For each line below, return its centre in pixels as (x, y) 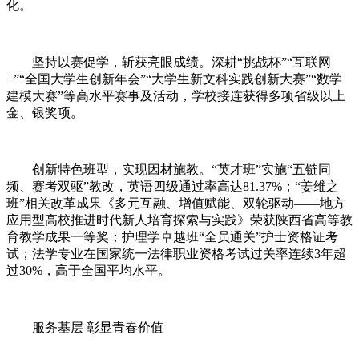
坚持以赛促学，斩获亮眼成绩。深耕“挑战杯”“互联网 (169, 62)
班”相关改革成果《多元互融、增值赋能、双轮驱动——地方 (176, 203)
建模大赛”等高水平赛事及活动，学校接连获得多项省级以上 (176, 95)
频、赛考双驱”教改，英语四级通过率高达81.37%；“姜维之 (173, 186)
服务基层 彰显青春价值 (85, 327)
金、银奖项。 (45, 112)
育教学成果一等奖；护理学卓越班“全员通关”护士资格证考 (172, 236)
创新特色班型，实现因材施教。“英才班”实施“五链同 (169, 169)
